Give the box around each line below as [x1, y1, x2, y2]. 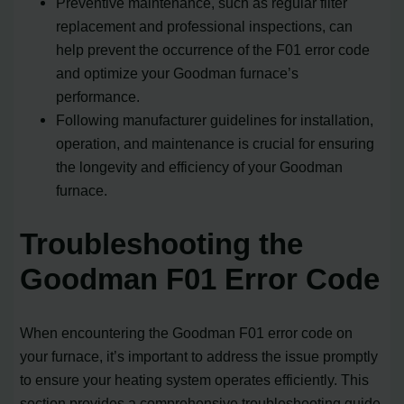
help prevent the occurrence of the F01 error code [56, 41, 371, 58]
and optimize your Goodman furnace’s [56, 64, 299, 81]
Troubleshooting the [20, 227, 304, 262]
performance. [56, 87, 141, 105]
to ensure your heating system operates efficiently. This [20, 372, 370, 389]
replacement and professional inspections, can [56, 17, 353, 34]
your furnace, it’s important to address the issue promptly [20, 348, 379, 365]
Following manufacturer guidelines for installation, [56, 111, 374, 128]
